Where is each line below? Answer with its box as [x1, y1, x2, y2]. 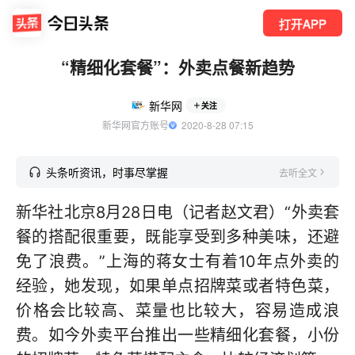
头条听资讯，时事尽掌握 [46, 164, 168, 180]
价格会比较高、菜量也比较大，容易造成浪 [16, 301, 339, 320]
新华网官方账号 [101, 118, 169, 132]
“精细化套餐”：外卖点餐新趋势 [60, 55, 295, 78]
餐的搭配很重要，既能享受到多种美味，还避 [16, 227, 339, 246]
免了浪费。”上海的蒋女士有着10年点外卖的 [16, 252, 339, 271]
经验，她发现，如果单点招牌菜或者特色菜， [16, 277, 339, 296]
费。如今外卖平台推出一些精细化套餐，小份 [16, 326, 339, 345]
